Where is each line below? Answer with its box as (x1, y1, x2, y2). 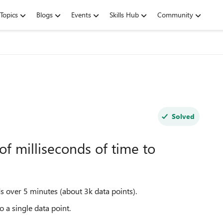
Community (157, 10, 193, 19)
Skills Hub (110, 10, 139, 19)
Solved (171, 111, 195, 121)
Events (71, 10, 91, 19)
